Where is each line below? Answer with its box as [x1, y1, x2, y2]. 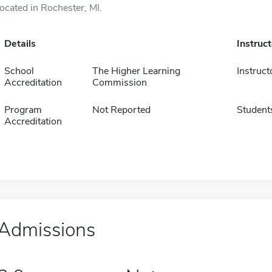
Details [4, 37, 36, 50]
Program [4, 103, 42, 117]
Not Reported [92, 103, 151, 117]
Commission [92, 76, 147, 89]
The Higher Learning [92, 64, 180, 78]
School [4, 64, 34, 78]
